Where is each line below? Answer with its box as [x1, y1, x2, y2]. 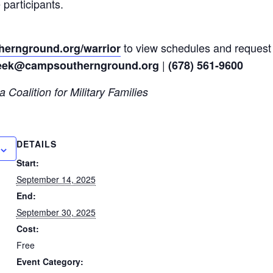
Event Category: [16, 255, 83, 268]
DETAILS [16, 138, 57, 151]
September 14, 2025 [16, 173, 96, 186]
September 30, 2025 [16, 206, 96, 219]
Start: [16, 157, 39, 169]
